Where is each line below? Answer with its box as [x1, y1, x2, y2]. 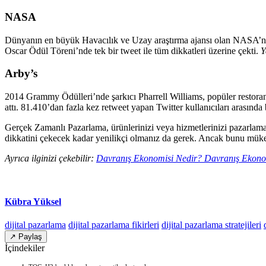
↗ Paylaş [9, 232, 42, 242]
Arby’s [5, 67, 37, 80]
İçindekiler [5, 243, 45, 254]
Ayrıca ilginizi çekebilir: [5, 153, 96, 163]
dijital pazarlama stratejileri [161, 220, 261, 230]
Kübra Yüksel [5, 197, 61, 207]
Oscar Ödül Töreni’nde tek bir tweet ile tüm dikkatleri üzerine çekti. [5, 45, 261, 56]
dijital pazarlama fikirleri [68, 220, 159, 230]
